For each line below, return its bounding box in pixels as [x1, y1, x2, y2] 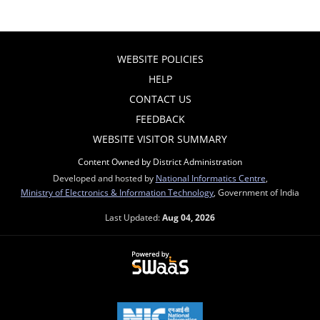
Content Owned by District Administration [78, 156, 242, 167]
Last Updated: [105, 211, 162, 223]
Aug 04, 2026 [162, 211, 215, 223]
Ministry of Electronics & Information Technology [21, 186, 214, 198]
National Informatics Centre [155, 172, 266, 184]
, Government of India [214, 186, 299, 198]
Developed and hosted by [52, 172, 156, 184]
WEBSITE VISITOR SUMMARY [93, 132, 227, 146]
